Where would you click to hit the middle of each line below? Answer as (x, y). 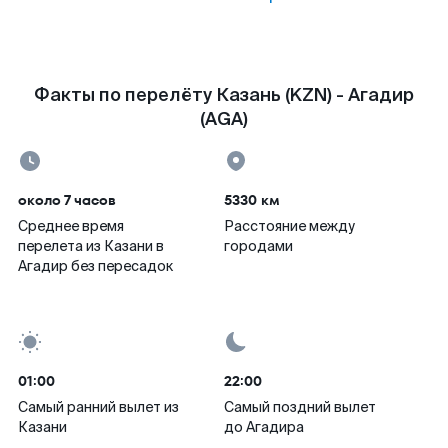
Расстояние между (289, 226)
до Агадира (264, 427)
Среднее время (71, 226)
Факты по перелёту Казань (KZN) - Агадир (224, 95)
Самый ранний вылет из (98, 407)
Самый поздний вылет (300, 407)
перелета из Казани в (91, 246)
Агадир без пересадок (95, 266)
